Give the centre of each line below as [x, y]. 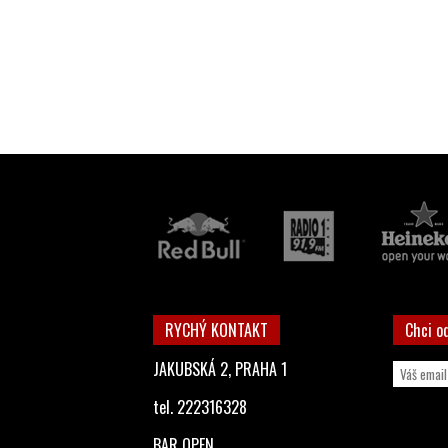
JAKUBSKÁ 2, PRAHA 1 [220, 369]
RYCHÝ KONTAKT [216, 330]
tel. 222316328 [200, 407]
